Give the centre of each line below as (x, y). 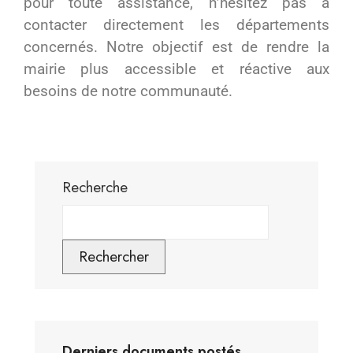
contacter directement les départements (176, 24)
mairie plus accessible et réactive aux (176, 69)
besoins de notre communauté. (128, 91)
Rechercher (114, 256)
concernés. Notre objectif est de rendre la (176, 46)
